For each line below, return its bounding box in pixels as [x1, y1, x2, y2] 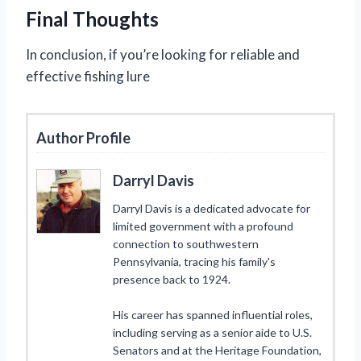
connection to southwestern [113, 237, 259, 251]
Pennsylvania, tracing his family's [113, 255, 276, 269]
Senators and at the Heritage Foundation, [113, 343, 322, 358]
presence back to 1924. [113, 272, 230, 287]
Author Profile [36, 129, 131, 147]
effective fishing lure [26, 68, 150, 85]
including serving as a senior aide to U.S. [113, 326, 312, 340]
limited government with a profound [113, 219, 293, 234]
